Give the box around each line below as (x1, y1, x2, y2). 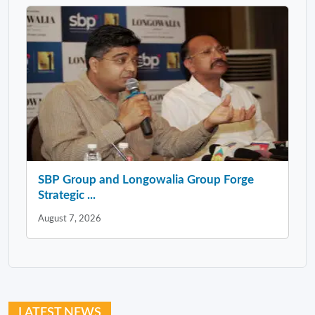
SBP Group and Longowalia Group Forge (38, 173, 254, 186)
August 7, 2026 (38, 214, 101, 223)
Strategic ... (38, 188, 96, 201)
